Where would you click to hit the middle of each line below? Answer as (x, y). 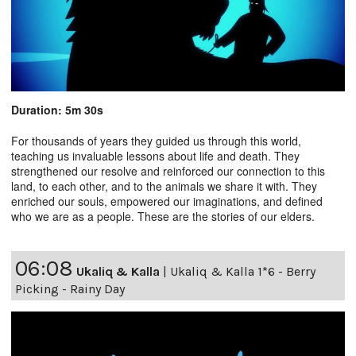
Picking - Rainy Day (70, 289)
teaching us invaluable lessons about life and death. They (155, 156)
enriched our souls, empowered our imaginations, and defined (167, 201)
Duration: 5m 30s (57, 110)
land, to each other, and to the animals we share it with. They (164, 186)
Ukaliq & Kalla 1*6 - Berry (243, 272)
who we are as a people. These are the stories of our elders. (163, 217)
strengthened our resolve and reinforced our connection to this (168, 171)
